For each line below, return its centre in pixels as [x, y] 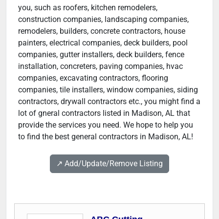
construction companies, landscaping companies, [103, 19]
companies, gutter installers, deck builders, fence [101, 54]
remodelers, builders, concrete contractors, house [102, 31]
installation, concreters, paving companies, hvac [100, 66]
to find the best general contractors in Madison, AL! [106, 136]
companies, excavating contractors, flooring [93, 78]
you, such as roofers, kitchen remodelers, [88, 7]
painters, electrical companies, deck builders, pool [103, 43]
